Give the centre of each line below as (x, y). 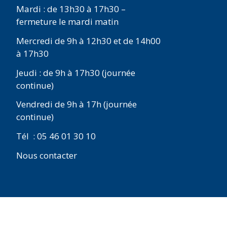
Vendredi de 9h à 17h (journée (77, 104)
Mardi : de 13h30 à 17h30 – (71, 9)
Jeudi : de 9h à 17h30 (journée (76, 72)
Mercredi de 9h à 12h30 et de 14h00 (88, 41)
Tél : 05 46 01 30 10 (56, 136)
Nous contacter (47, 155)
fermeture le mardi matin (67, 22)
